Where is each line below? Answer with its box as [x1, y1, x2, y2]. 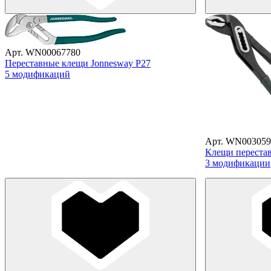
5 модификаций [5, 68, 70, 79]
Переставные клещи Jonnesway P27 [5, 57, 151, 68]
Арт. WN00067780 [5, 47, 80, 57]
